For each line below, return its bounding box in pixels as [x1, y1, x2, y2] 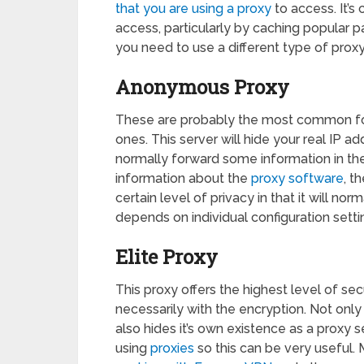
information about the [115, 170, 251, 186]
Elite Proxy [115, 243, 218, 270]
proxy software [251, 170, 344, 186]
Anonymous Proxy [115, 73, 289, 100]
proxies [150, 340, 194, 356]
